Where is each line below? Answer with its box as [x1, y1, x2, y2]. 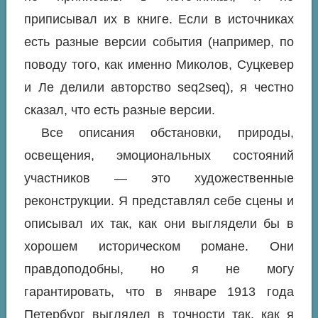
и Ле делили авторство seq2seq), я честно [24, 80, 294, 95]
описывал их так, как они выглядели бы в [24, 216, 294, 231]
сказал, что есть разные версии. [24, 103, 216, 118]
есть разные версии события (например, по [24, 35, 294, 50]
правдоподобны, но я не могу [24, 262, 294, 277]
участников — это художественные [24, 171, 294, 186]
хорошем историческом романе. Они [24, 239, 294, 254]
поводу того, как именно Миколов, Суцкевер [24, 57, 294, 72]
